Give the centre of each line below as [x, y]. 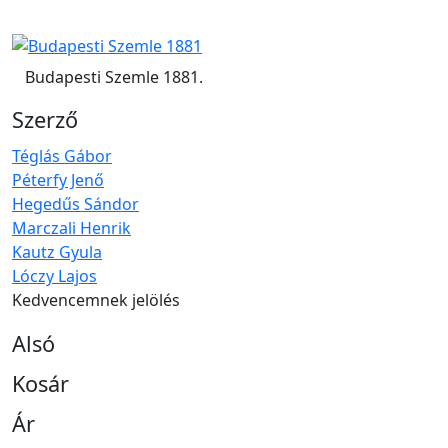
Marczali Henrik [71, 228]
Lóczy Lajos [54, 276]
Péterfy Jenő [58, 180]
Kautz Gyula [57, 252]
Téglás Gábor [62, 156]
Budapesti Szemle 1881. [114, 77]
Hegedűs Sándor [75, 204]
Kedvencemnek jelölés [96, 300]
